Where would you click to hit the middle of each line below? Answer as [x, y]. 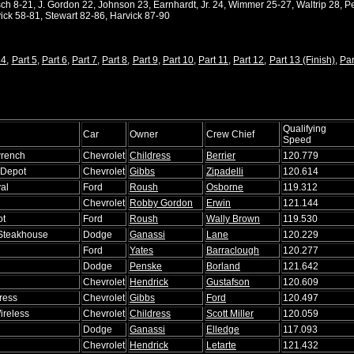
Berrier [221, 155]
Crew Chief [230, 134]
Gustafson [228, 282]
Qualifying [305, 128]
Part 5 [24, 60]
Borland [223, 266]
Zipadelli [225, 171]
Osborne [225, 187]
